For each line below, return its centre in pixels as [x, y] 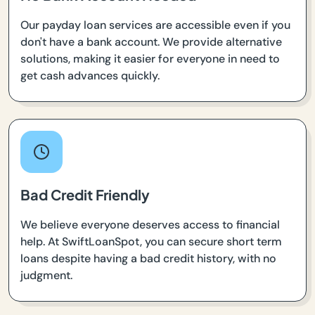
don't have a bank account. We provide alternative [151, 41]
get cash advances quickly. [90, 75]
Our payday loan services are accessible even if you [155, 25]
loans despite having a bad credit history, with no [148, 258]
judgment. [46, 275]
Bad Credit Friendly [85, 194]
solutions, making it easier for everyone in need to [150, 58]
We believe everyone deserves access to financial [150, 224]
